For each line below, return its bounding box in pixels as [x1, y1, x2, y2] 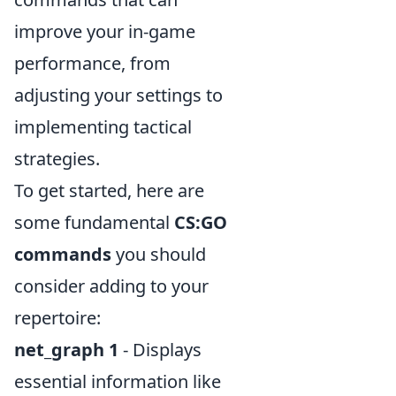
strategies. [14, 147, 100, 171]
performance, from [14, 51, 171, 76]
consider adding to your [14, 274, 209, 299]
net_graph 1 [14, 338, 118, 362]
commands [14, 242, 111, 267]
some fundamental [14, 210, 174, 235]
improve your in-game [14, 19, 195, 44]
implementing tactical [14, 115, 192, 140]
